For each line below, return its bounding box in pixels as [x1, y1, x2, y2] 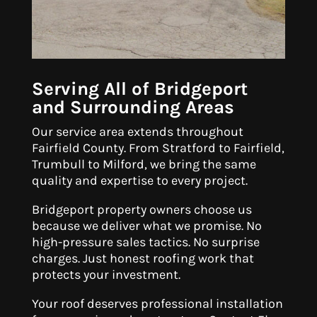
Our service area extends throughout [31, 124, 243, 140]
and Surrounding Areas [31, 96, 234, 119]
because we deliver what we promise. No [31, 218, 262, 234]
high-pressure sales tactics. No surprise [31, 234, 260, 250]
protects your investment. [31, 267, 180, 283]
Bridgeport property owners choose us [31, 202, 252, 218]
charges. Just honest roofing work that [31, 250, 254, 267]
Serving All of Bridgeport [31, 78, 248, 100]
